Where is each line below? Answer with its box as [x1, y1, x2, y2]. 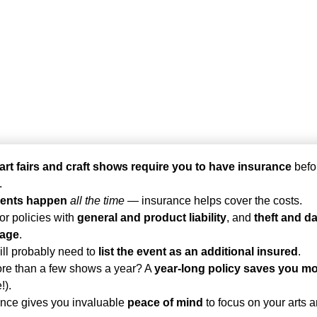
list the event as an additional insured [98, 245, 298, 258]
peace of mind [127, 296, 203, 309]
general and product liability [76, 211, 226, 224]
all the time [69, 194, 125, 207]
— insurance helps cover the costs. [124, 194, 302, 207]
